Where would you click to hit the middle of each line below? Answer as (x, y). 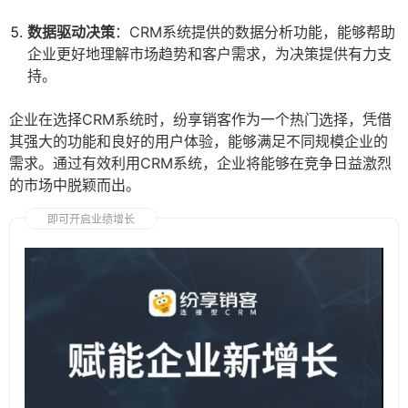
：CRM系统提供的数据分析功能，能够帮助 (255, 32)
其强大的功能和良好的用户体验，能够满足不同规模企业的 (199, 142)
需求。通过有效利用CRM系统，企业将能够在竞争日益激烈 (200, 163)
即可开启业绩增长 (91, 219)
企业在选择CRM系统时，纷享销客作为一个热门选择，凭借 (200, 120)
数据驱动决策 (71, 32)
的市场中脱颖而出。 (75, 185)
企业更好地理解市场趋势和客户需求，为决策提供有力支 (209, 54)
